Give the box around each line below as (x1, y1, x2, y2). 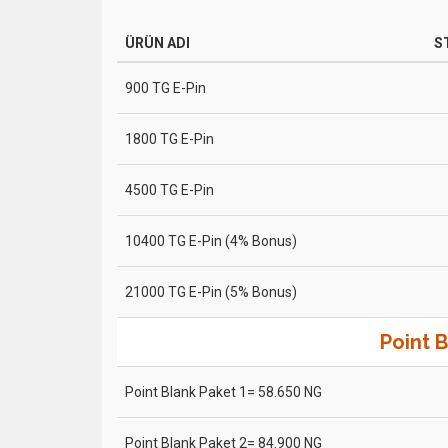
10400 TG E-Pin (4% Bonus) (125, 233, 297, 249)
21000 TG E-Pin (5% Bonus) (125, 284, 297, 300)
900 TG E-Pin (125, 80, 206, 96)
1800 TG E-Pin (125, 131, 214, 147)
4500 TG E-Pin (125, 182, 214, 198)
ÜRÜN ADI (125, 35, 190, 51)
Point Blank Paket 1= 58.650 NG (125, 384, 322, 400)
